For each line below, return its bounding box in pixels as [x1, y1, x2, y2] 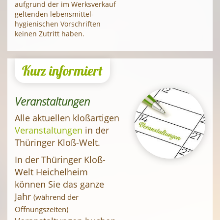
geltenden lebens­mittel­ [15, 9, 94, 19]
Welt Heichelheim [15, 165, 88, 178]
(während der [33, 192, 79, 202]
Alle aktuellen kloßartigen [15, 111, 119, 124]
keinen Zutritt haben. [15, 28, 84, 38]
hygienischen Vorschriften [15, 19, 101, 28]
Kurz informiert [22, 61, 103, 79]
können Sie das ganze [15, 178, 104, 190]
